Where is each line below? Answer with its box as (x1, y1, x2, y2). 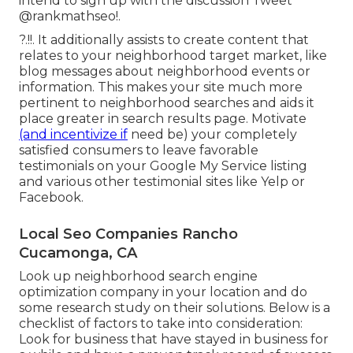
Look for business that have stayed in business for (19, 331, 329, 347)
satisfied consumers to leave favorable (19, 142, 258, 158)
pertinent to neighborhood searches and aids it (19, 95, 314, 110)
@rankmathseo (19, 8, 116, 24)
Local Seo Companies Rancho (19, 225, 238, 243)
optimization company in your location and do (19, 284, 307, 299)
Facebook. (19, 189, 84, 205)
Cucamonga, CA (19, 243, 137, 262)
